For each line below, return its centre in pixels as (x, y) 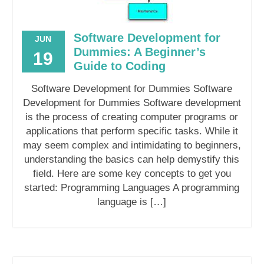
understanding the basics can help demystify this (132, 160)
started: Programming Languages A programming (132, 188)
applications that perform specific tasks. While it (132, 131)
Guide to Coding (119, 66)
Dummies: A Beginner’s (139, 52)
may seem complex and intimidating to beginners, (132, 146)
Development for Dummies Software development (132, 103)
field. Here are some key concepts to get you (132, 174)
